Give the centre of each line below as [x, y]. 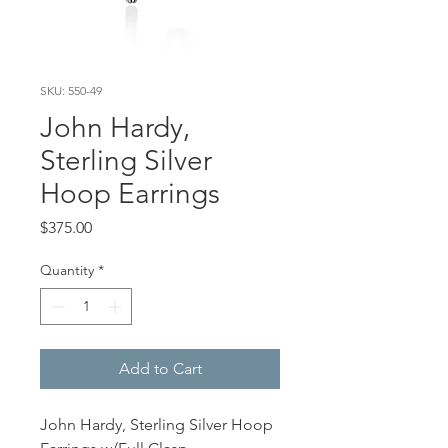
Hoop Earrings [130, 193]
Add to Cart [160, 368]
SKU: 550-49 [71, 90]
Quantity [67, 269]
